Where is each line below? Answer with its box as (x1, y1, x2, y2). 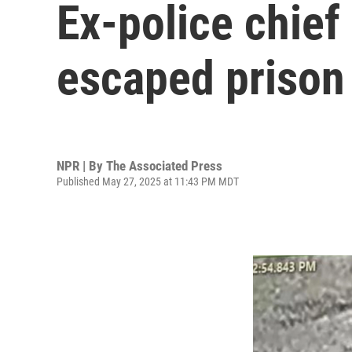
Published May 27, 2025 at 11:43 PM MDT (57, 174, 239, 188)
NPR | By (57, 157, 106, 174)
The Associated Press (106, 157, 222, 174)
